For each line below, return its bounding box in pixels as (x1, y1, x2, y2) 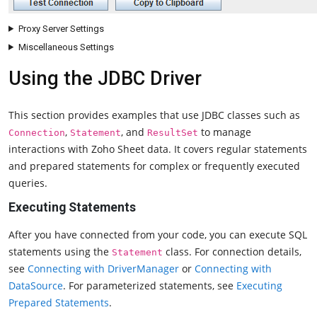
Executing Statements (8, 200, 136, 214)
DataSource (8, 279, 63, 293)
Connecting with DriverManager (28, 262, 179, 276)
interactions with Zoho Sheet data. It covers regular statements (8, 142, 307, 156)
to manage (198, 125, 251, 139)
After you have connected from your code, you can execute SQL (8, 228, 307, 242)
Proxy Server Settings (18, 23, 104, 34)
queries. (8, 175, 47, 190)
